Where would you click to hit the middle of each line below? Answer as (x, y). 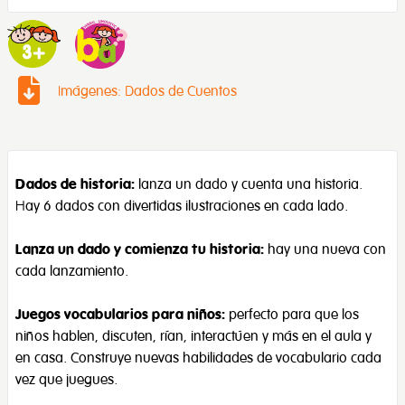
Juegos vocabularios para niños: (122, 314)
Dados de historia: (75, 184)
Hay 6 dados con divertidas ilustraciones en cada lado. (182, 206)
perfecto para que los (294, 314)
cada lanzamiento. (72, 271)
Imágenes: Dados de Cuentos (147, 91)
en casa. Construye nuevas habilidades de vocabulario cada (198, 358)
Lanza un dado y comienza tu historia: (140, 249)
